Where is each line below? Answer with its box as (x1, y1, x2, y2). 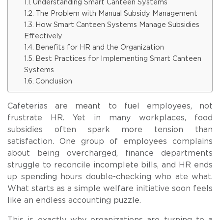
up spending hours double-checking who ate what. (7, 173, 213, 181)
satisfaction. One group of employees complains (7, 137, 213, 145)
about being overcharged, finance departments (7, 149, 213, 157)
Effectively (24, 32, 62, 40)
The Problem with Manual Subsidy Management (35, 10, 197, 17)
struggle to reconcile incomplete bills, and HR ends (7, 161, 213, 169)
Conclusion (35, 78, 72, 85)
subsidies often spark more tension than (7, 126, 213, 134)
